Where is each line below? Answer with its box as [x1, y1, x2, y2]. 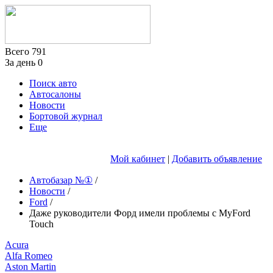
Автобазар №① [29, 175, 93, 185]
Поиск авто [29, 78, 77, 88]
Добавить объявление [172, 154, 262, 164]
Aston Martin [5, 261, 56, 272]
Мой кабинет [110, 154, 165, 164]
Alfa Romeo [5, 250, 52, 261]
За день [5, 57, 38, 68]
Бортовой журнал [29, 111, 102, 121]
